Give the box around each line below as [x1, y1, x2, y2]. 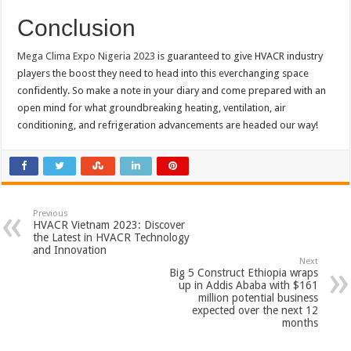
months [281, 317, 318, 330]
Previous [33, 208, 69, 219]
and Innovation [33, 244, 107, 257]
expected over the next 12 [191, 304, 318, 317]
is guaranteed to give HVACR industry [155, 50, 324, 63]
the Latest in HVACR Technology [33, 231, 190, 244]
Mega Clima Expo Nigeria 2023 [17, 50, 156, 63]
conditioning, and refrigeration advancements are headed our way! [17, 119, 319, 132]
